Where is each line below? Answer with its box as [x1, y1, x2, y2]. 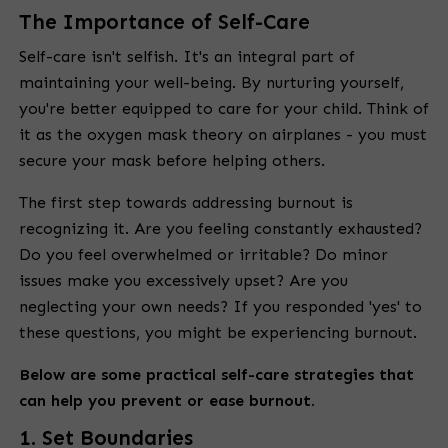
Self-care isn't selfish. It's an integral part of [19, 47, 355, 67]
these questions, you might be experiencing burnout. [19, 323, 417, 343]
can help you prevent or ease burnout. [19, 391, 315, 411]
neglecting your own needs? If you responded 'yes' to [19, 297, 422, 317]
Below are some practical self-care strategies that [19, 365, 414, 385]
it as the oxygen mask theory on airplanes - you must [19, 125, 427, 145]
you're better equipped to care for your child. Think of [19, 99, 429, 119]
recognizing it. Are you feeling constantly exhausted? [19, 219, 422, 239]
